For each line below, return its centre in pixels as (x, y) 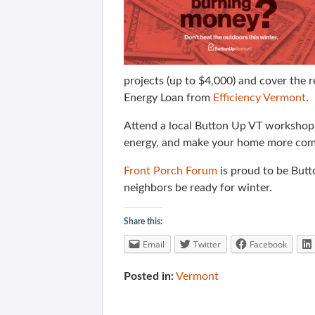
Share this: (143, 221)
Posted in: (149, 276)
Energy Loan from (168, 98)
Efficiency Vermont (259, 98)
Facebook (268, 244)
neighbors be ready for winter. (198, 188)
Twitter (207, 244)
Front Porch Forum (171, 171)
